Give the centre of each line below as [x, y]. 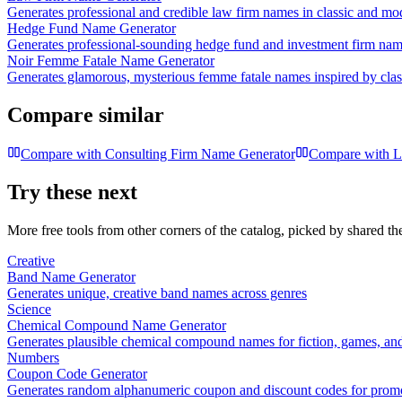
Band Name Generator [71, 276]
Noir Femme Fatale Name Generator [111, 61]
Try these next [72, 192]
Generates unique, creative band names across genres [157, 293]
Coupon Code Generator [77, 373]
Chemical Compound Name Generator [117, 325]
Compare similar [86, 114]
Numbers [33, 357]
